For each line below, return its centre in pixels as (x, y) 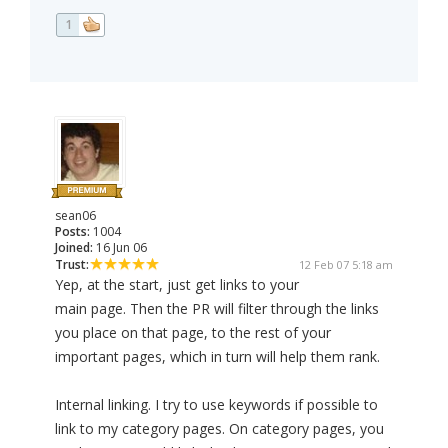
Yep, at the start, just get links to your (177, 285)
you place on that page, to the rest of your (193, 333)
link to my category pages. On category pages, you (219, 429)
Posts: (72, 232)
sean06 (75, 216)
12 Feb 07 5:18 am (346, 265)
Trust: (72, 265)
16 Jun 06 (120, 248)
